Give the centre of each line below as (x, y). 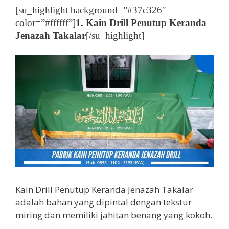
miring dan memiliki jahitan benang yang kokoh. (114, 215)
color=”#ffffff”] (45, 23)
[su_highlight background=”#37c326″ (91, 10)
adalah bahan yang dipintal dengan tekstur (104, 202)
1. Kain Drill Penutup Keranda (141, 23)
